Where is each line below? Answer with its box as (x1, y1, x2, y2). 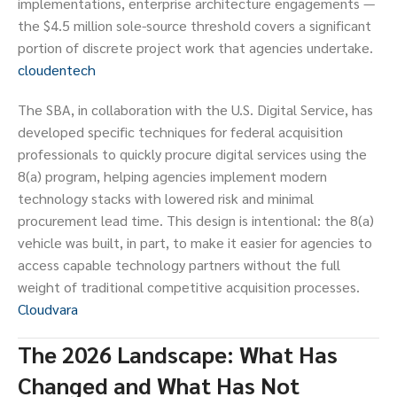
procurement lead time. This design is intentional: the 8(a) (18, 211, 374, 230)
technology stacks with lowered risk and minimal (18, 189, 314, 208)
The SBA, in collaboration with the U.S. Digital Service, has (18, 100, 373, 120)
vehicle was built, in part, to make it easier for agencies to (18, 233, 372, 253)
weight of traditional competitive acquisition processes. (18, 277, 360, 297)
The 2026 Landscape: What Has (18, 339, 338, 370)
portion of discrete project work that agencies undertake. (18, 38, 373, 58)
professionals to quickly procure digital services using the (18, 144, 367, 164)
